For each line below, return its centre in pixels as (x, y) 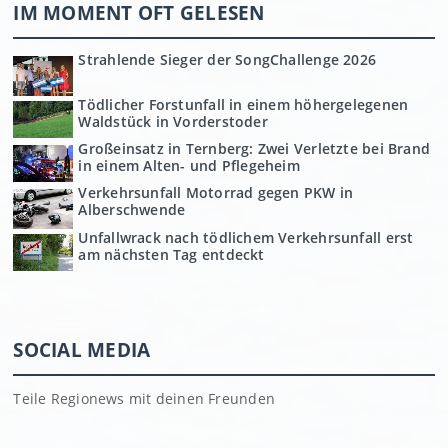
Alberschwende (132, 209)
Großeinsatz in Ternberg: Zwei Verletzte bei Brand (254, 148)
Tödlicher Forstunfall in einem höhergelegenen (243, 104)
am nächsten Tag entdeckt (171, 254)
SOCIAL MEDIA (82, 349)
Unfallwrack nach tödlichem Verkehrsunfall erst (246, 237)
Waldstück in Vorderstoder (173, 121)
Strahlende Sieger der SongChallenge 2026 (227, 59)
